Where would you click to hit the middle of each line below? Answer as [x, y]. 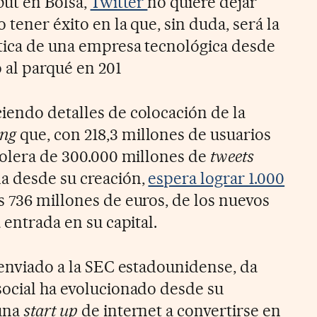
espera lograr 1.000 [217, 178]
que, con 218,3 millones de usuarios [145, 134]
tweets [232, 156]
